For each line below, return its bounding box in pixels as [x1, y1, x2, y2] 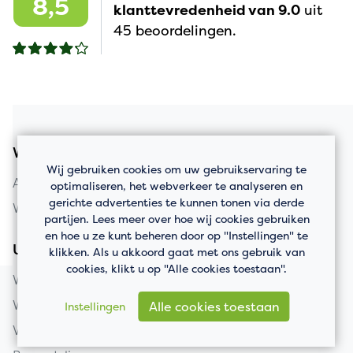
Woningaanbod [13, 143, 116, 162]
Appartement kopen [13, 174, 135, 191]
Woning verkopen [13, 271, 118, 288]
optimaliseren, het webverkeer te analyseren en [50, 177, 303, 193]
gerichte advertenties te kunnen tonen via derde [49, 194, 304, 210]
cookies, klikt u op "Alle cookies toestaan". [66, 260, 287, 276]
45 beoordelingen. [113, 21, 236, 41]
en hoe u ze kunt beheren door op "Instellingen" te [45, 227, 308, 243]
